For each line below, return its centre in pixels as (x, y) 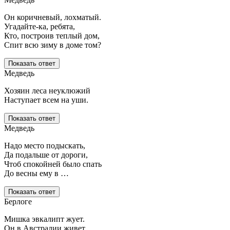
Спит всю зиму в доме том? (53, 45)
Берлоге (18, 202)
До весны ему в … (36, 174)
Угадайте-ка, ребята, (40, 27)
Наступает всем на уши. (46, 100)
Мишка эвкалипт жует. (44, 219)
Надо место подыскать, (45, 146)
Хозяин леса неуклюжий (47, 91)
